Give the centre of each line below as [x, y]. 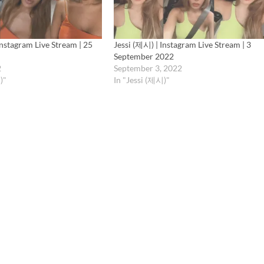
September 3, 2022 [148, 68]
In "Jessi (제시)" [141, 80]
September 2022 [143, 57]
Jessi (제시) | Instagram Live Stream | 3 [182, 45]
